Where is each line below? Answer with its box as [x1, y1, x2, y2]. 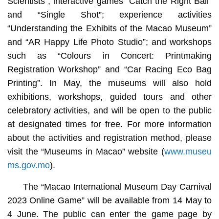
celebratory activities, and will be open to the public [7, 106, 212, 116]
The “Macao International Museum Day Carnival [22, 182, 212, 192]
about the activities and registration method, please [7, 133, 212, 143]
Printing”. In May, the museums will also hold [7, 78, 212, 88]
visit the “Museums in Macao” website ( [7, 147, 165, 157]
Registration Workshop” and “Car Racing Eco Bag [7, 65, 212, 75]
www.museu [164, 147, 212, 157]
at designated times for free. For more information [7, 119, 212, 130]
